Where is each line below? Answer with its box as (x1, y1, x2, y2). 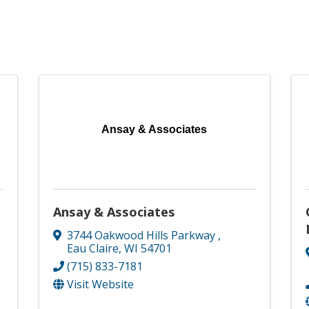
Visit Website (66, 277, 134, 292)
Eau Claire (66, 241, 119, 257)
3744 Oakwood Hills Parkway (66, 228, 218, 243)
